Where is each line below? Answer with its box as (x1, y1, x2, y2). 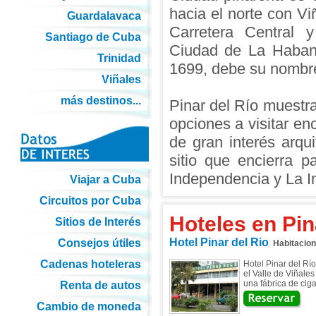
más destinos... (60, 95, 141, 107)
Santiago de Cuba (44, 31, 141, 43)
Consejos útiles (57, 237, 141, 249)
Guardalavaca (66, 10, 141, 22)
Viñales (101, 73, 141, 85)
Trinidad (97, 52, 141, 64)
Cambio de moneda (36, 300, 141, 312)
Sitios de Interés (54, 216, 141, 228)
